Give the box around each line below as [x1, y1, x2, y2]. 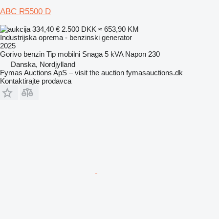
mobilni [58, 49, 80, 58]
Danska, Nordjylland [11, 60, 75, 68]
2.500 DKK [62, 24, 96, 33]
